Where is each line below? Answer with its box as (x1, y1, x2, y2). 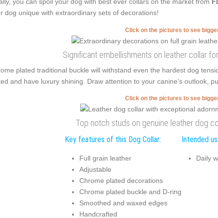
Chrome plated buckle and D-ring (79, 187, 182, 196)
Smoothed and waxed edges (79, 199, 167, 207)
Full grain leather (79, 154, 131, 162)
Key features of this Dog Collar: (64, 135, 161, 144)
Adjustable (79, 165, 111, 173)
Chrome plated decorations (79, 176, 163, 184)
